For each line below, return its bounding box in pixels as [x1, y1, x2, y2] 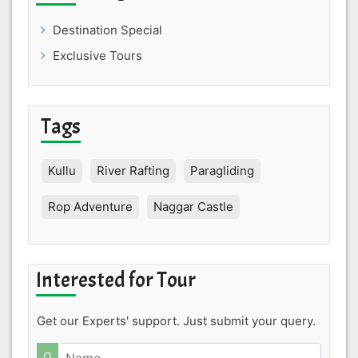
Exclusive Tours [53, 47, 142, 63]
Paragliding [190, 162, 254, 178]
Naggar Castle [153, 198, 233, 214]
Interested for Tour [36, 266, 196, 293]
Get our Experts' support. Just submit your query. [37, 312, 316, 328]
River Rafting [97, 162, 169, 178]
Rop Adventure [48, 198, 133, 214]
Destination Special [53, 22, 162, 38]
